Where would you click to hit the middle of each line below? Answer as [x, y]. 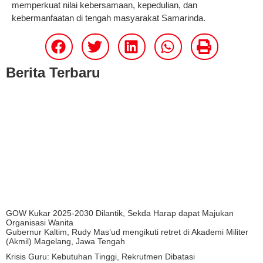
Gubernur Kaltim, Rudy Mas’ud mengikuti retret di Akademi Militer [127, 232]
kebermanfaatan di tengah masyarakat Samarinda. [109, 18]
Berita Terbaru [53, 72]
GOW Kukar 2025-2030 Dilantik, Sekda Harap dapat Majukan [120, 213]
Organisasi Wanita [40, 222]
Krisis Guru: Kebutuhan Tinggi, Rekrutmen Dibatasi [100, 256]
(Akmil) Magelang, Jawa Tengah [65, 241]
